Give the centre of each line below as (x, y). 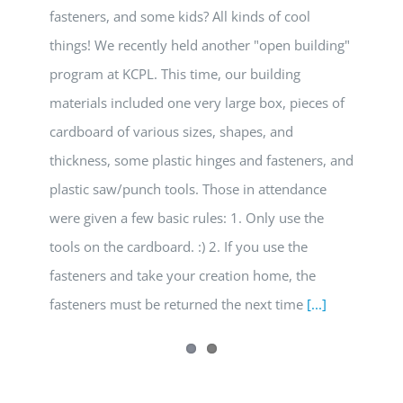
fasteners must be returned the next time (178, 304)
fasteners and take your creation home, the (183, 275)
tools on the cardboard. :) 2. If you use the (179, 246)
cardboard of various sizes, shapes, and (171, 131)
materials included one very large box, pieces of (197, 103)
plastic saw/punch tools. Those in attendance (188, 189)
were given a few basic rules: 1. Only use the (187, 218)
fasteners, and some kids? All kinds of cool (180, 16)
